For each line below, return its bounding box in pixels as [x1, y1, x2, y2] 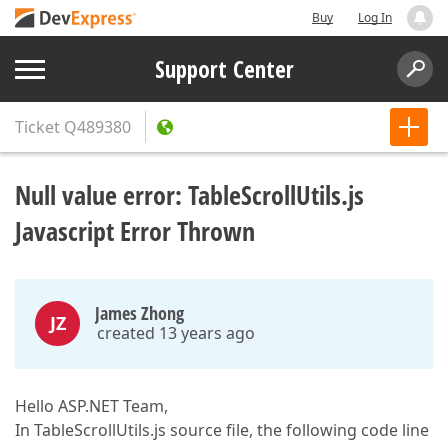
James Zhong [95, 301, 184, 325]
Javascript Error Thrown [15, 213, 255, 249]
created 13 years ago [97, 322, 255, 344]
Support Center [154, 53, 294, 85]
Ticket [15, 116, 60, 138]
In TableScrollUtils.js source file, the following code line [15, 419, 429, 441]
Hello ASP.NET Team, [15, 395, 168, 417]
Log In [358, 9, 392, 26]
